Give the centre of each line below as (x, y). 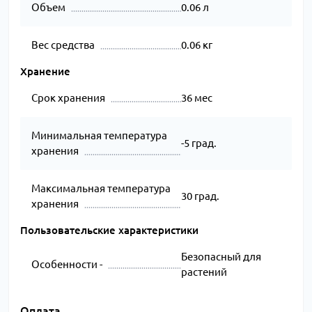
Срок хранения (68, 98)
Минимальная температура (99, 136)
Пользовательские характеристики (109, 231)
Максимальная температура (101, 189)
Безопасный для (221, 257)
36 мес (196, 98)
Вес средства (63, 45)
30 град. (200, 196)
